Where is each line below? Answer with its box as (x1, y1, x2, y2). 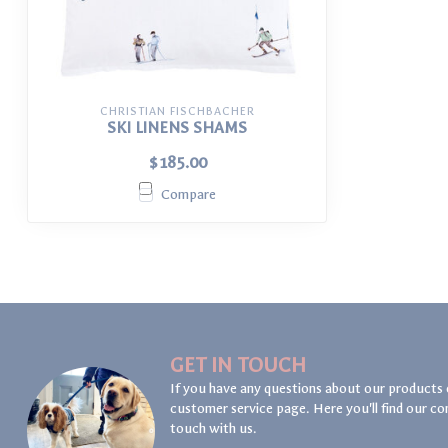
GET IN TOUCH (170, 354, 306, 378)
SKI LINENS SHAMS (107, 119, 247, 138)
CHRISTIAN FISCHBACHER (99, 105, 255, 119)
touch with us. (170, 420, 257, 438)
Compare (160, 186, 216, 204)
